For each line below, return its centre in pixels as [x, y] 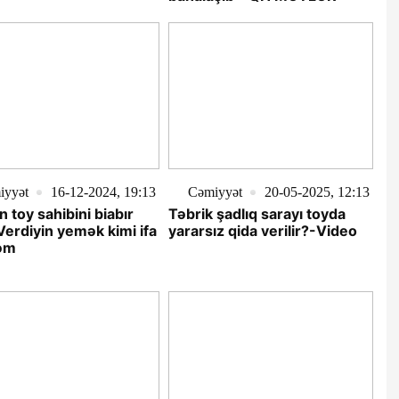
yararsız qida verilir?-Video [262, 231]
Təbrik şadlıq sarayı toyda [256, 214]
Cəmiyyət [215, 192]
